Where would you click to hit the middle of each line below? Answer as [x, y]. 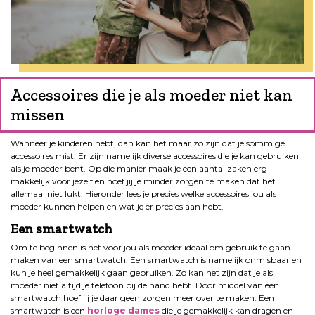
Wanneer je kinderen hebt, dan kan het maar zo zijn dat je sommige [148, 143]
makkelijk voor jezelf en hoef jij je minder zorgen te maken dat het [143, 181]
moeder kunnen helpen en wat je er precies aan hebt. [117, 206]
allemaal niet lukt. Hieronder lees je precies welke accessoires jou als [143, 193]
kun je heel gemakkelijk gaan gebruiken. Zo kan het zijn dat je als [142, 272]
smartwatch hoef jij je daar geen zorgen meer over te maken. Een [142, 297]
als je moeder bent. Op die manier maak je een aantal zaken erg [139, 168]
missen [38, 114]
